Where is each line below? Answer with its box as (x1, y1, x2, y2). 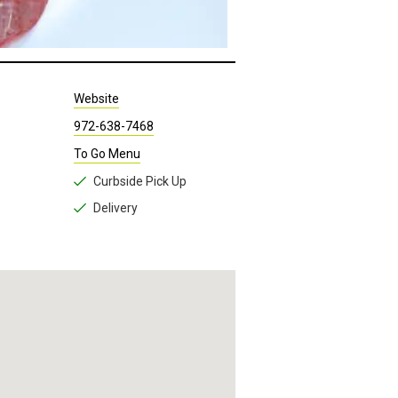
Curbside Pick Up (93, 139, 187, 153)
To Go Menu (74, 111, 141, 125)
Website (74, 56, 120, 70)
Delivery (93, 165, 139, 179)
